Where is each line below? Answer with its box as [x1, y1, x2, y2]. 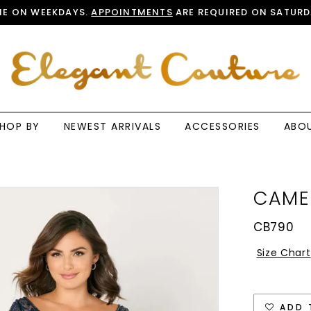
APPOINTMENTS [91, 6, 173, 19]
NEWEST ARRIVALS [63, 119, 161, 134]
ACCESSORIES [185, 119, 260, 134]
